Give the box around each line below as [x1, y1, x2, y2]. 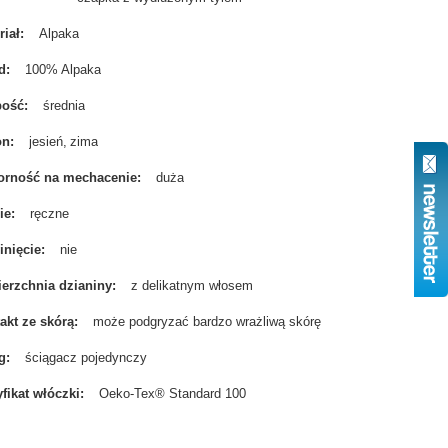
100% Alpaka [25, 62, 102, 77]
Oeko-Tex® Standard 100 [99, 386, 247, 401]
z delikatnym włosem [131, 278, 254, 293]
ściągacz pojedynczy [25, 350, 148, 365]
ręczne [30, 206, 70, 221]
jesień [29, 134, 64, 149]
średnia [43, 98, 86, 113]
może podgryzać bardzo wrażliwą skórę [93, 314, 322, 329]
